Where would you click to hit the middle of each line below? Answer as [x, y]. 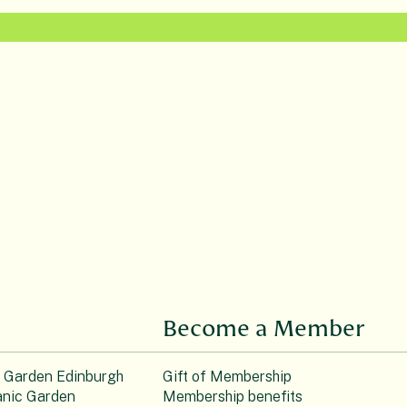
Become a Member [264, 328]
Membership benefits [233, 396]
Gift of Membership [227, 376]
